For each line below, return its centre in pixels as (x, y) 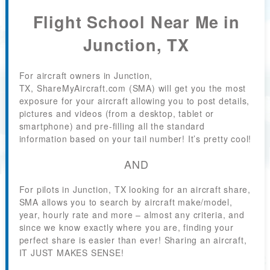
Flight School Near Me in (136, 21)
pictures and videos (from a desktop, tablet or (117, 114)
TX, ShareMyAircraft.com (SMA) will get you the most (133, 88)
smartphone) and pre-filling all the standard (112, 126)
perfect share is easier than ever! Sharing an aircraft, (133, 240)
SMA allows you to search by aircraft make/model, (126, 202)
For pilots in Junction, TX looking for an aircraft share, (135, 190)
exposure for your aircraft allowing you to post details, (134, 101)
